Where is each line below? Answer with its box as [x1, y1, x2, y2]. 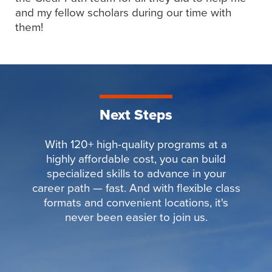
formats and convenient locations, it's [44, 194, 228, 211]
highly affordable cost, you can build [46, 150, 226, 168]
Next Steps [100, 104, 172, 126]
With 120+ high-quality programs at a [45, 135, 227, 153]
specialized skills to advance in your [46, 165, 226, 182]
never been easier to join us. [64, 208, 208, 226]
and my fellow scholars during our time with [15, 4, 231, 21]
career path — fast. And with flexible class [32, 179, 240, 197]
